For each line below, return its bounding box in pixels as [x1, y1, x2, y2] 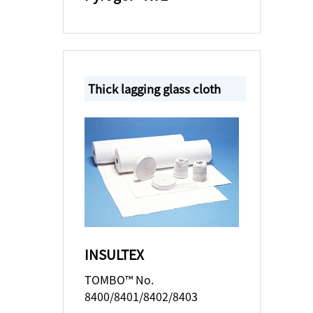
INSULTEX [84, 244, 144, 264]
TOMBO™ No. [84, 270, 154, 288]
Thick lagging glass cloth [87, 80, 221, 97]
